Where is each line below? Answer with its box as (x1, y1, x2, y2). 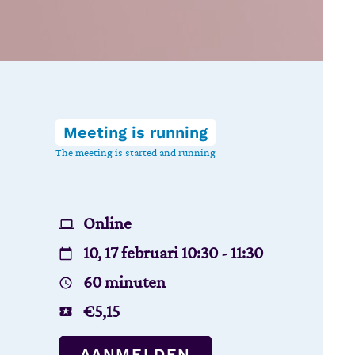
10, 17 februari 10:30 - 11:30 (82, 244, 263, 261)
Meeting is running (63, 123, 208, 142)
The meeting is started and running (55, 147, 216, 158)
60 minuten (82, 273, 166, 291)
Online (82, 215, 132, 232)
